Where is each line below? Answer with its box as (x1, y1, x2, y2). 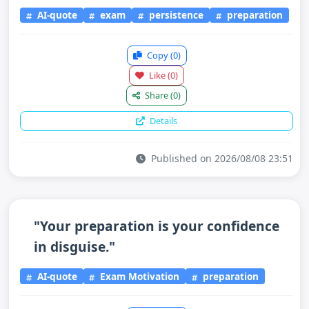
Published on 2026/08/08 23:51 (148, 152, 293, 165)
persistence (146, 8, 204, 22)
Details (148, 114, 177, 127)
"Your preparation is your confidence (34, 217, 279, 235)
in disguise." (34, 237, 115, 256)
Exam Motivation (97, 269, 180, 283)
